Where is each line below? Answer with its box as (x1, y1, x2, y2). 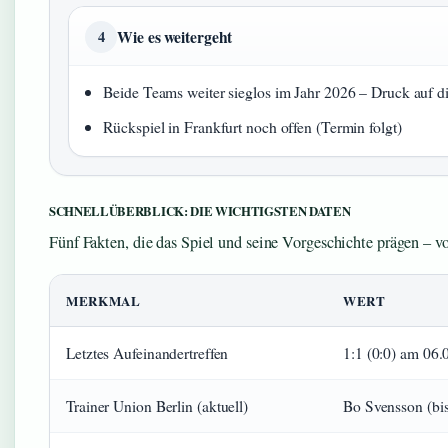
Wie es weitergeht (117, 25, 233, 49)
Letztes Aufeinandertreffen (66, 343, 229, 364)
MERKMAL (66, 291, 141, 311)
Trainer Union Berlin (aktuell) (66, 396, 248, 417)
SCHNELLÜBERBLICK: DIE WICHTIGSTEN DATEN (49, 202, 351, 221)
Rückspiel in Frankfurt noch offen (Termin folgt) (103, 116, 402, 138)
